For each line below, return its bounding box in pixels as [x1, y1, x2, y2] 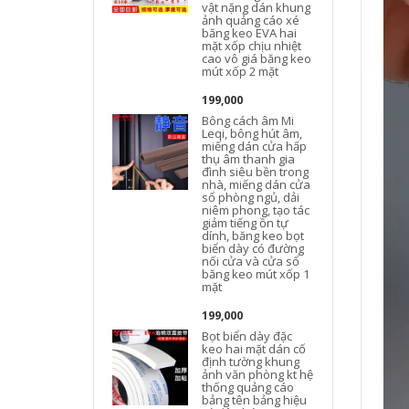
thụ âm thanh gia [202, 151, 296, 167]
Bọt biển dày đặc [202, 328, 293, 344]
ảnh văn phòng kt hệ [202, 366, 314, 383]
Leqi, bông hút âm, [202, 125, 303, 142]
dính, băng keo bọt [202, 227, 305, 244]
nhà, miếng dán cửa [202, 176, 311, 193]
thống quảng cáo [202, 379, 295, 395]
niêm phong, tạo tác [202, 202, 310, 218]
